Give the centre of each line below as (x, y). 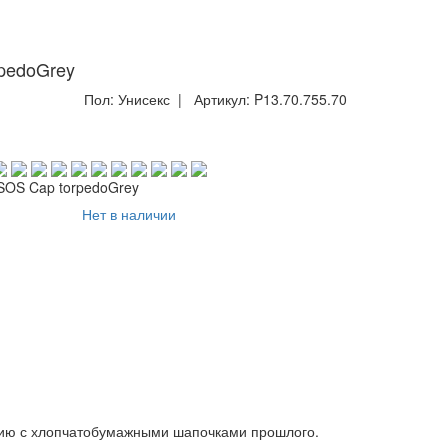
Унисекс (143, 99)
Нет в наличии (128, 214)
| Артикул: (211, 99)
